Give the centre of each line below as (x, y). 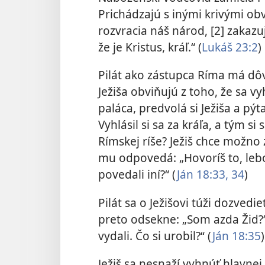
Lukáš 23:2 (230, 47)
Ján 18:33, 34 (211, 174)
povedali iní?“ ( (138, 174)
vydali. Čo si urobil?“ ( (155, 235)
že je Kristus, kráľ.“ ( (150, 47)
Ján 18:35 (237, 235)
